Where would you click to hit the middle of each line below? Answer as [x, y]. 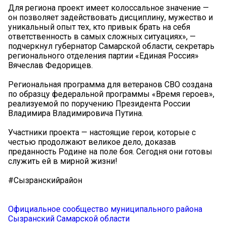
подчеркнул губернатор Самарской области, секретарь [111, 46]
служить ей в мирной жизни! [63, 161]
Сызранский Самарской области [69, 219]
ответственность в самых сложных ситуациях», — [102, 37]
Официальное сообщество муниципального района [105, 209]
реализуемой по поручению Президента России [99, 104]
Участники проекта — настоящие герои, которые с [102, 133]
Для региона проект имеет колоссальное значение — [108, 8]
